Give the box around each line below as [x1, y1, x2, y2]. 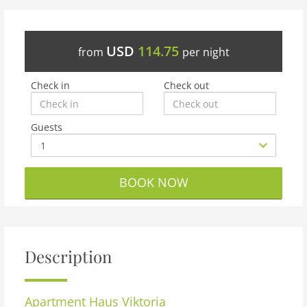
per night [182, 45, 230, 60]
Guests [31, 121, 62, 134]
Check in [31, 79, 70, 92]
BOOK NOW [119, 174, 188, 191]
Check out [164, 79, 209, 92]
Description [25, 245, 112, 267]
